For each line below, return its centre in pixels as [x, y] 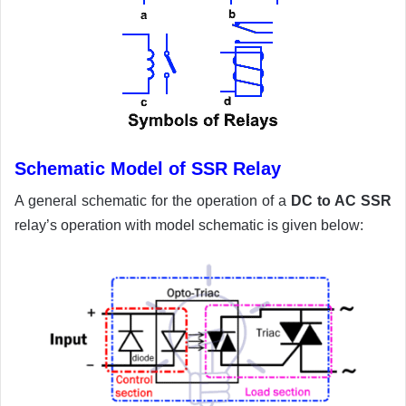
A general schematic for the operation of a [153, 201]
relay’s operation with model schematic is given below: [189, 226]
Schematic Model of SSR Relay [148, 169]
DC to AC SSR [341, 201]
